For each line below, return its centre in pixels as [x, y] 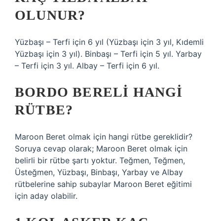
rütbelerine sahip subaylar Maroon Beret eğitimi [103, 184]
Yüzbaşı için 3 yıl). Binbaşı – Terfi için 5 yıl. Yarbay [108, 54]
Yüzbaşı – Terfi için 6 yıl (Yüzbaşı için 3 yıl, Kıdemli [109, 42]
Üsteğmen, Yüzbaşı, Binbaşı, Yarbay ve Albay [99, 172]
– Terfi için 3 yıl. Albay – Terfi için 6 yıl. [87, 66]
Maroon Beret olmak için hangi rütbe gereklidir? [104, 137]
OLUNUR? [50, 15]
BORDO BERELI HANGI [99, 92]
